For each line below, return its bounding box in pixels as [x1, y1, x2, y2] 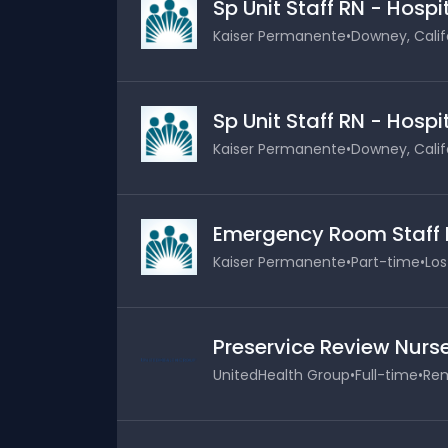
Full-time [355, 365, 418, 385]
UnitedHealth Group [213, 365, 350, 385]
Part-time [351, 252, 420, 272]
